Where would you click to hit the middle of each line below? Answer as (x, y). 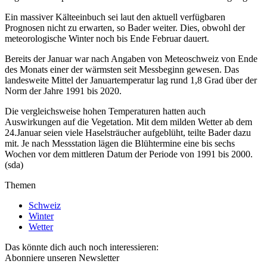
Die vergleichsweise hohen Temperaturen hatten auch (105, 111)
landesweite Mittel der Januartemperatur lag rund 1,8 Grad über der (131, 80)
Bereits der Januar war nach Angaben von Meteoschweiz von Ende (131, 58)
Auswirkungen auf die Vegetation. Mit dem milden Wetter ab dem (128, 122)
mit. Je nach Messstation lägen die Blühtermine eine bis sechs (120, 143)
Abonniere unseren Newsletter (62, 257)
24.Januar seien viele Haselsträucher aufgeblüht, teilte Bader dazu (128, 132)
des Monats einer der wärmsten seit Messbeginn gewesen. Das (122, 69)
